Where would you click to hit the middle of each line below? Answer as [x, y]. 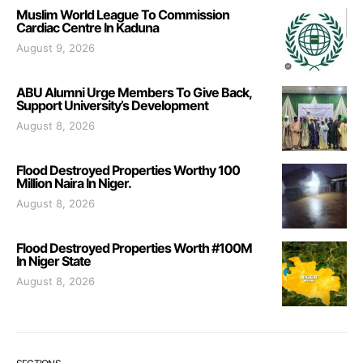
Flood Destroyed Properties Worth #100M [134, 248]
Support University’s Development [112, 105]
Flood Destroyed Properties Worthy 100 [128, 170]
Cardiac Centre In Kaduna [88, 27]
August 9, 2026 [56, 47]
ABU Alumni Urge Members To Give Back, [134, 92]
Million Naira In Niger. [74, 183]
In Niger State [53, 261]
